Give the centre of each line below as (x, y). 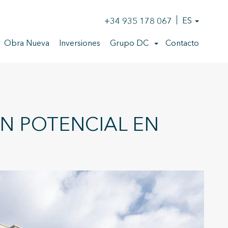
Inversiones (80, 44)
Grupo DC (129, 44)
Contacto (182, 44)
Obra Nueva (27, 44)
